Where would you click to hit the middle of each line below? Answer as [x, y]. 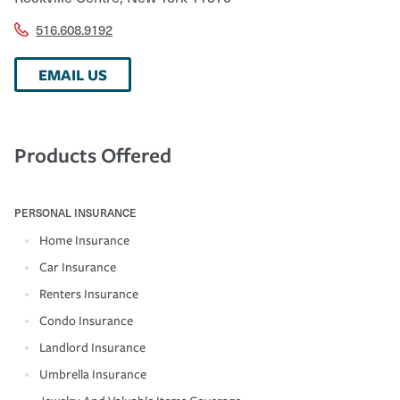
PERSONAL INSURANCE [75, 212]
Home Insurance [84, 240]
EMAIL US [73, 74]
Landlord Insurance [92, 347]
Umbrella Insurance [93, 374]
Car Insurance [78, 267]
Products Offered [93, 154]
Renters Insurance [89, 294]
